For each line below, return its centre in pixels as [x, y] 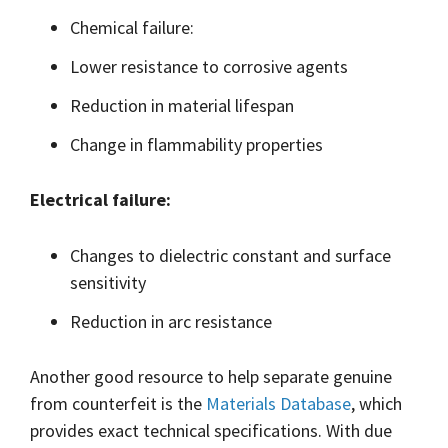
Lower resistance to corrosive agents [209, 66]
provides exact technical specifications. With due [211, 431]
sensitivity [110, 282]
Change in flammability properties [196, 144]
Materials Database [278, 404]
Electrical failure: [100, 200]
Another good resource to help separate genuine [211, 377]
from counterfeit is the [118, 404]
